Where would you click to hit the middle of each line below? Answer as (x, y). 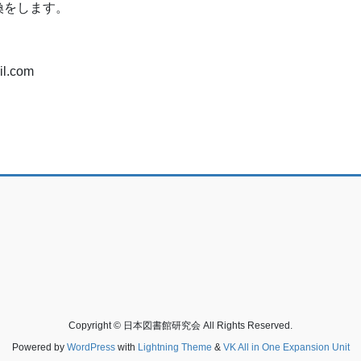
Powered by (39, 347)
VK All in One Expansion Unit (286, 347)
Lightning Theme (174, 347)
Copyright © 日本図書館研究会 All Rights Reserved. (180, 325)
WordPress (91, 347)
